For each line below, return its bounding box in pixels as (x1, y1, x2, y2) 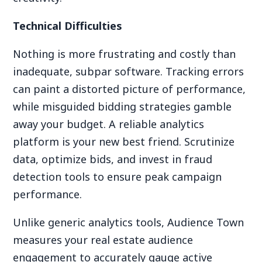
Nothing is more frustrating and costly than (13, 46, 236, 61)
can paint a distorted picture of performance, (13, 81, 246, 96)
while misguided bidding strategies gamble (13, 99, 232, 113)
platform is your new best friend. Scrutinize (13, 134, 235, 149)
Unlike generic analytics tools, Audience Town (13, 215, 244, 229)
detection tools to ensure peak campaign (13, 169, 222, 184)
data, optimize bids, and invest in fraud (13, 151, 213, 166)
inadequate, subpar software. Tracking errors (13, 64, 244, 78)
